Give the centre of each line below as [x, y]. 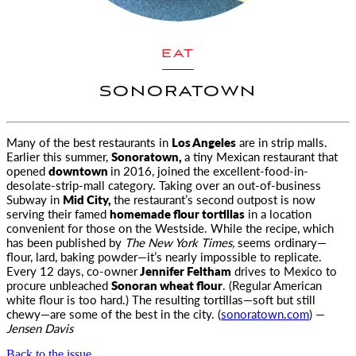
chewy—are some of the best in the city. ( [114, 313]
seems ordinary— [282, 242]
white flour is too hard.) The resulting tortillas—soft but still [161, 299]
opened [26, 170]
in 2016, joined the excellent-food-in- [209, 170]
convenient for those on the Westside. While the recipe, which [170, 228]
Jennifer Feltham [184, 271]
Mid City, [88, 199]
